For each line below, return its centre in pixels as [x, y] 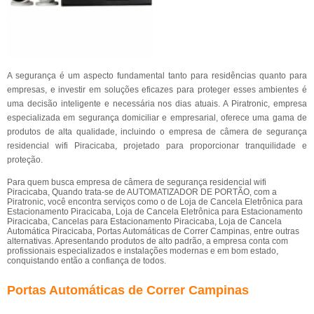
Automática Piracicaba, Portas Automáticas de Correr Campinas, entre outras [153, 231]
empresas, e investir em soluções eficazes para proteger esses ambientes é [157, 90]
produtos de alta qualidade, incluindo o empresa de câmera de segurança [157, 132]
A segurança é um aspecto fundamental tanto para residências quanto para [157, 76]
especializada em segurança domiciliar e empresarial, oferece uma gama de [157, 118]
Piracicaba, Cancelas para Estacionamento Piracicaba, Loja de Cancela [144, 221]
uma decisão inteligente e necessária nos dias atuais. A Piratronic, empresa [157, 104]
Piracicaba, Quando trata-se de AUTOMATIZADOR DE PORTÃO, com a [142, 192]
